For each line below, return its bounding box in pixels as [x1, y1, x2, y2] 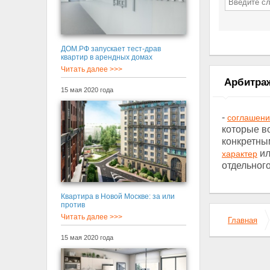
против [60, 201, 85, 210]
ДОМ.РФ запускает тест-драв [60, 44, 161, 53]
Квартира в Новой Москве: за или [60, 192, 175, 201]
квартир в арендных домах [60, 52, 152, 61]
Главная [228, 216, 257, 225]
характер [222, 149, 257, 159]
